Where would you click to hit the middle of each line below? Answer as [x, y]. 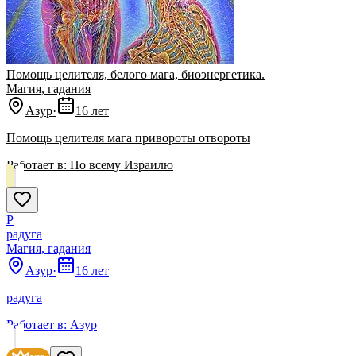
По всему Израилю [122, 165]
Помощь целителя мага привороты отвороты [128, 138]
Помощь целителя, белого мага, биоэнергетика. [135, 75]
